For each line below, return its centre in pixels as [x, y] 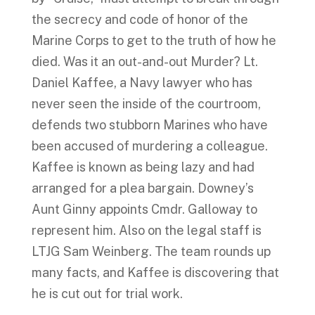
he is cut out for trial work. [107, 294]
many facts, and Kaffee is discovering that [155, 272]
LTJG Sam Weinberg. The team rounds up [151, 251]
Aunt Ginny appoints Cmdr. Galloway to [144, 209]
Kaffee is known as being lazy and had [143, 167]
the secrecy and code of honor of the [140, 19]
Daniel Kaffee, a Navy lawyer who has [142, 83]
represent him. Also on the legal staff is [146, 230]
